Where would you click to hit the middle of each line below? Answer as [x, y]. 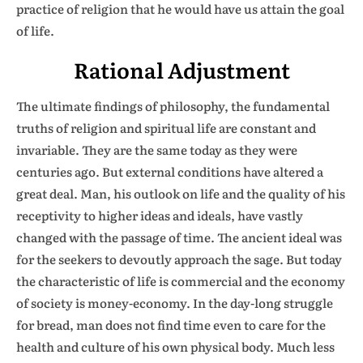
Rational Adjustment [181, 69]
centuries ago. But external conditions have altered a [170, 171]
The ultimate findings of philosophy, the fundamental [173, 106]
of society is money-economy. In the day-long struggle [175, 303]
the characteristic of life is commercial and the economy [181, 281]
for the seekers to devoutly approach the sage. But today [179, 259]
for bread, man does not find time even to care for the [171, 325]
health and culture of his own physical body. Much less [175, 346]
